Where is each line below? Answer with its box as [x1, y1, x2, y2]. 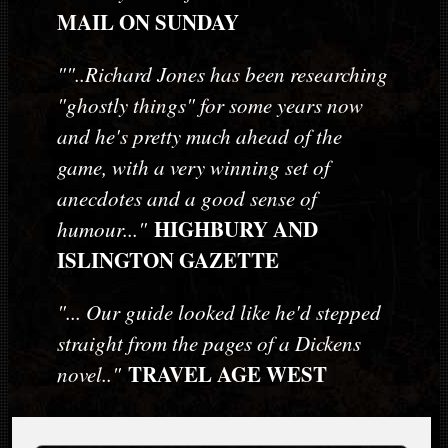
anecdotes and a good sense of [56, 184, 317, 213]
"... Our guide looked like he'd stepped [56, 298, 381, 327]
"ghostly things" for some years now [56, 91, 363, 120]
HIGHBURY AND [146, 214, 318, 245]
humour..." [56, 215, 147, 244]
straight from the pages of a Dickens [56, 329, 361, 358]
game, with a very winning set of [56, 153, 330, 182]
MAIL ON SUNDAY [56, 7, 239, 38]
